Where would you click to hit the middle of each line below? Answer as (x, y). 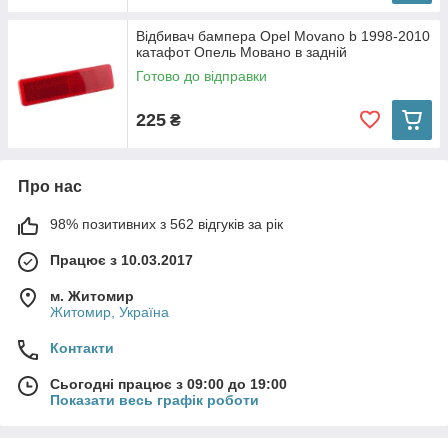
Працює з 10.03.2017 (121, 260)
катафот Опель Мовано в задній (241, 52)
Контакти (82, 348)
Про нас (50, 186)
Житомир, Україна (109, 312)
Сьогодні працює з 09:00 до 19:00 (168, 384)
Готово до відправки (201, 76)
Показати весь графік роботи (154, 400)
